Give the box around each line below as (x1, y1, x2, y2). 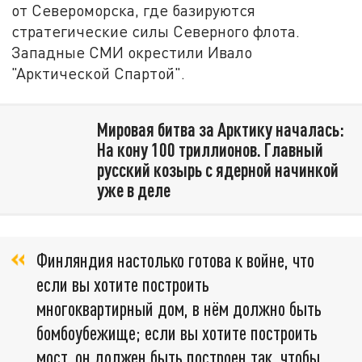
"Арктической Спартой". (11, 63, 186, 82)
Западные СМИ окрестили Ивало (11, 42, 253, 61)
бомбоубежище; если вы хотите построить (36, 320, 318, 344)
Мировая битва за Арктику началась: (96, 117, 344, 141)
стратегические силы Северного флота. (11, 21, 301, 40)
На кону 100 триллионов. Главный (96, 137, 323, 161)
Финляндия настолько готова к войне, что (36, 247, 314, 271)
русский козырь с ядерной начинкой (96, 158, 339, 181)
